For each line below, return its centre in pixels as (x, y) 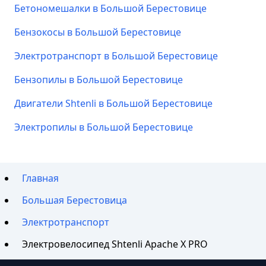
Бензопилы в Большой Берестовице (99, 80)
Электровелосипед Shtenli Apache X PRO (115, 244)
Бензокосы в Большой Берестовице (98, 32)
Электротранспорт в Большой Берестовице (116, 56)
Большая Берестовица (75, 200)
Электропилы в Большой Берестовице (104, 127)
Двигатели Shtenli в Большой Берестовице (113, 103)
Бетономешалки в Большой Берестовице (110, 8)
